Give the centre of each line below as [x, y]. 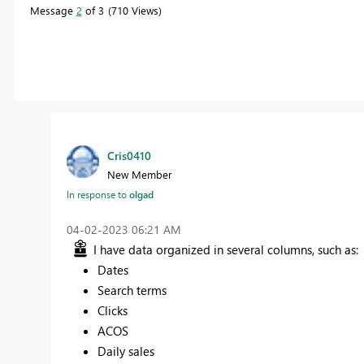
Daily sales [126, 351]
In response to [97, 194]
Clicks [113, 310]
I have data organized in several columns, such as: [225, 249]
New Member [139, 174]
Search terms [132, 290]
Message [53, 10]
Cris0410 [129, 155]
